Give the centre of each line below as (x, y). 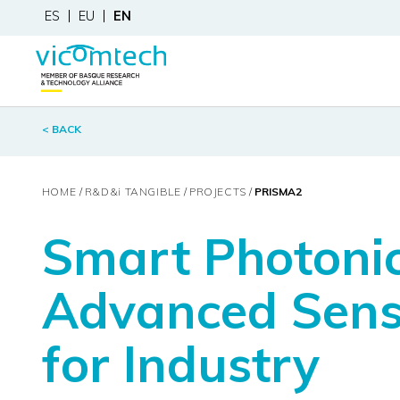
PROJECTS (217, 192)
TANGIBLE (152, 192)
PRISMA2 (279, 192)
